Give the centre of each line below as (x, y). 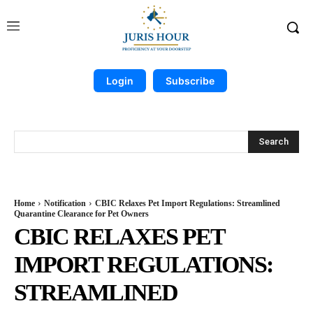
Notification (65, 203)
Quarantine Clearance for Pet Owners (81, 214)
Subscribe (190, 81)
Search (274, 141)
